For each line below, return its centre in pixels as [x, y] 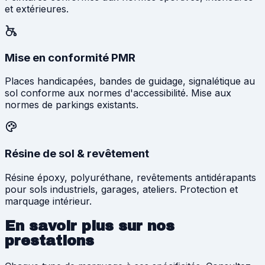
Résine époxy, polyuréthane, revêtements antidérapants [130, 177]
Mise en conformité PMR [70, 57]
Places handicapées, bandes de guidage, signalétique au [130, 81]
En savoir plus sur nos [90, 226]
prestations [49, 240]
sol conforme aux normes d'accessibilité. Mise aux [118, 93]
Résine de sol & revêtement [77, 154]
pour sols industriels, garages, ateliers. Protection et [121, 189]
